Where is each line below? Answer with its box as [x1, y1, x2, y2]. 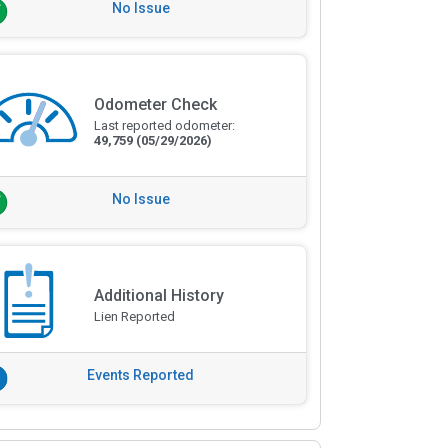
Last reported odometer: [93, 118, 235, 134]
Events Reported [87, 367, 195, 383]
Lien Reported [93, 309, 175, 324]
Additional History [93, 286, 224, 305]
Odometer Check [93, 95, 217, 115]
